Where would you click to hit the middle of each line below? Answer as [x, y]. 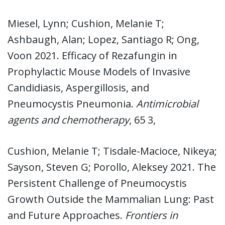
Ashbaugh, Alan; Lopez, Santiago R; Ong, [103, 39]
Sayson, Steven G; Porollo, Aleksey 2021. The [112, 167]
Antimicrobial [167, 103]
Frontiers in [151, 215]
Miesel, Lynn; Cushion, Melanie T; [86, 23]
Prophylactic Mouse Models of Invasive [99, 71]
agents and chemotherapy [68, 120]
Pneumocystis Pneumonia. [72, 103]
